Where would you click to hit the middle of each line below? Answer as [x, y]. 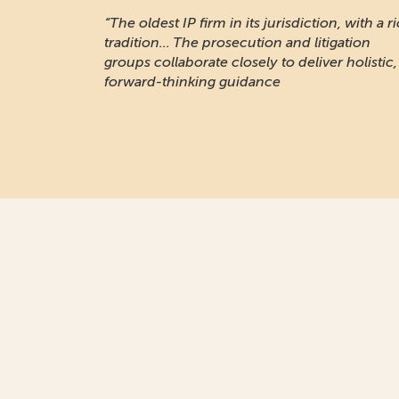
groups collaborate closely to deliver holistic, [251, 62]
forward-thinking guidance [192, 81]
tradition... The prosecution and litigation [237, 42]
